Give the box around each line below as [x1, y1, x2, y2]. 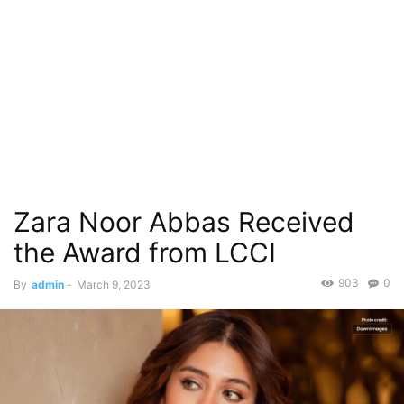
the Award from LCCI [14, 236, 276, 269]
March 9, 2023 [77, 278, 151, 291]
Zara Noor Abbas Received [14, 206, 354, 238]
